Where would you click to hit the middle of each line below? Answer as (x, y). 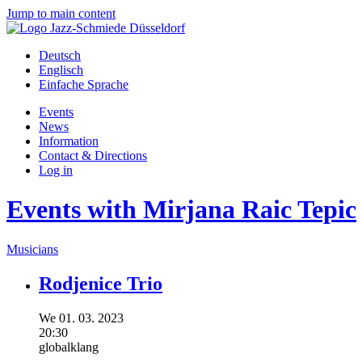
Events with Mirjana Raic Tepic (181, 210)
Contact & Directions (93, 156)
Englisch (61, 70)
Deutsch (60, 55)
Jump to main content (61, 13)
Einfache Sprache (84, 84)
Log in (56, 170)
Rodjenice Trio (101, 283)
